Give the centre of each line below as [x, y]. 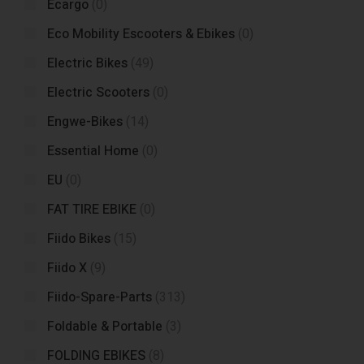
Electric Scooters [98, 93]
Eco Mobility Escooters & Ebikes [141, 34]
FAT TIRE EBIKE [92, 210]
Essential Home [93, 151]
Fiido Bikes [79, 239]
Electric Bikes [87, 63]
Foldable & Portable [105, 327]
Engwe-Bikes [85, 122]
